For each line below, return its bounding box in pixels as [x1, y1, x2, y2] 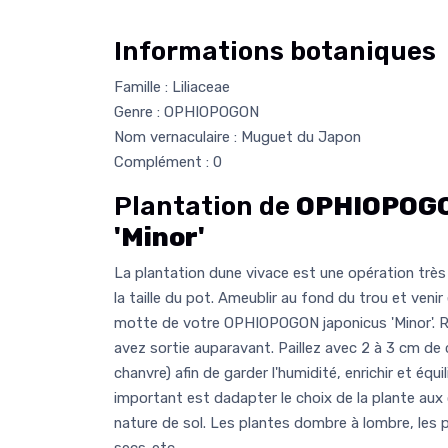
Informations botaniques [114, 36, 436, 68]
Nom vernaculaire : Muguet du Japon [114, 128, 361, 147]
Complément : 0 [114, 153, 222, 172]
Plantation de [114, 191, 296, 223]
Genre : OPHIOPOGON [114, 103, 259, 122]
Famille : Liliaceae [114, 78, 230, 97]
